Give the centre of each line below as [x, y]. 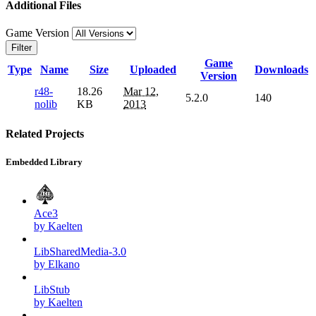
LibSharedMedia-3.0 [80, 251]
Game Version [39, 33]
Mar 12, [141, 92]
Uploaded [153, 70]
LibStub [52, 289]
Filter [22, 48]
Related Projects [45, 134]
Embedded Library [44, 162]
